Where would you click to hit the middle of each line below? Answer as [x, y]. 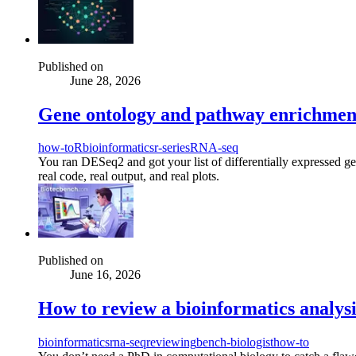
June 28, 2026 [105, 80]
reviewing [171, 342]
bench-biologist [235, 342]
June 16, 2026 [105, 275]
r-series [172, 148]
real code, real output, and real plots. [129, 176]
